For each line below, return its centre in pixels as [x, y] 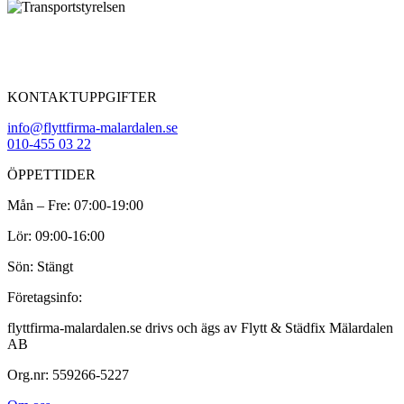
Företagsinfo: [45, 297]
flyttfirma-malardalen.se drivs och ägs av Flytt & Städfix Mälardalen [200, 327]
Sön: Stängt [40, 266]
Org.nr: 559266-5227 [68, 374]
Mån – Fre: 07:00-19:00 [75, 205]
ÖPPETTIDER [51, 174]
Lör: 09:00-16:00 [56, 235]
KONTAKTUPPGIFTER [82, 96]
